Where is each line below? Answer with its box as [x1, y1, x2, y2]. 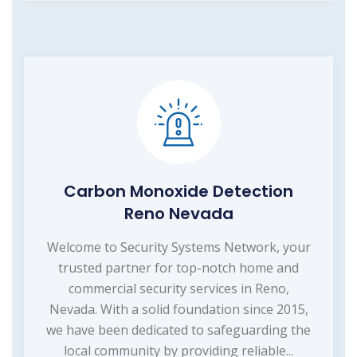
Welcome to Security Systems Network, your [46, 238, 311, 257]
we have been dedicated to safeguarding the [46, 321, 311, 339]
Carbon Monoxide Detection [64, 180, 293, 203]
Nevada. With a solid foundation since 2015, [49, 300, 308, 319]
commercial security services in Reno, [68, 280, 289, 298]
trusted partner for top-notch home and [58, 259, 299, 277]
